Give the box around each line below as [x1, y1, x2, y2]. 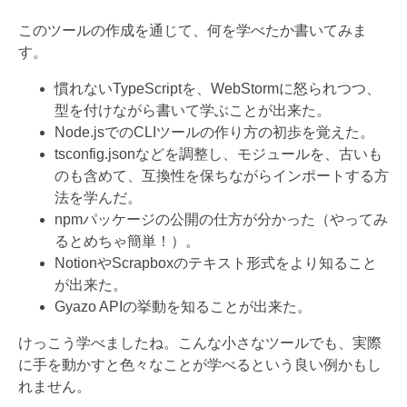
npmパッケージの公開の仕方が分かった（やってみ [55, 211, 388, 227]
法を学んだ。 [55, 189, 142, 205]
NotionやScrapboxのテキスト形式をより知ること [55, 254, 377, 271]
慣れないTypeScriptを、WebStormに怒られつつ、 [55, 80, 381, 96]
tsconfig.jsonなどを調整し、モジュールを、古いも [55, 145, 382, 162]
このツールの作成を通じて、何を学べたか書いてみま [18, 22, 367, 38]
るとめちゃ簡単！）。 [55, 233, 200, 249]
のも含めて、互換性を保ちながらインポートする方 [55, 167, 389, 184]
